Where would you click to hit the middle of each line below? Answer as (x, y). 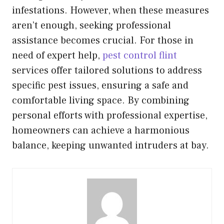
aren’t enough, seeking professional (91, 25)
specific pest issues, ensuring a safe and (100, 85)
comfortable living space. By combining (101, 100)
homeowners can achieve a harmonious (101, 130)
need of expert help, (57, 55)
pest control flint (140, 55)
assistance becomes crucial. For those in (103, 40)
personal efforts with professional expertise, (110, 115)
